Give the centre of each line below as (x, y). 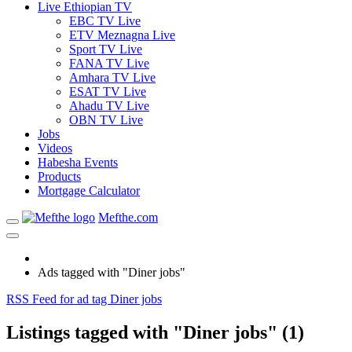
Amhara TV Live (112, 77)
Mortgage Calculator (89, 191)
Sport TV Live (106, 49)
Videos (55, 148)
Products (59, 176)
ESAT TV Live (108, 92)
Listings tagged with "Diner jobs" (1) (155, 332)
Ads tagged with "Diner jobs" (112, 272)
